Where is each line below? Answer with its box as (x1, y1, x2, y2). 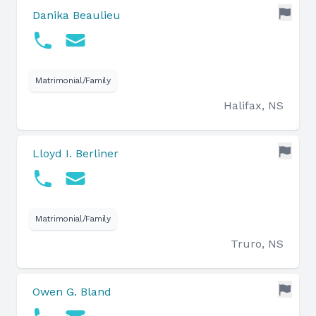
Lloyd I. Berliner (32, 147, 119, 160)
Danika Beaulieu (32, 8, 121, 22)
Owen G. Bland (32, 285, 111, 298)
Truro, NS (231, 237, 284, 250)
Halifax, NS (224, 99, 284, 112)
